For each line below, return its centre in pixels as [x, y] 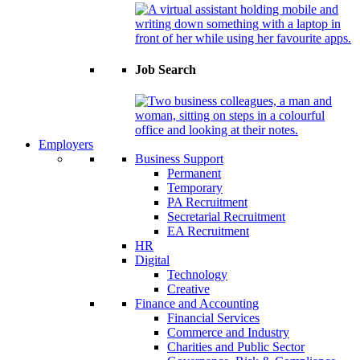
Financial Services [213, 318]
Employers [66, 145]
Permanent [194, 174]
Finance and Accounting [197, 304]
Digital [152, 260]
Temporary [195, 188]
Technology [197, 275]
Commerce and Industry [228, 333]
